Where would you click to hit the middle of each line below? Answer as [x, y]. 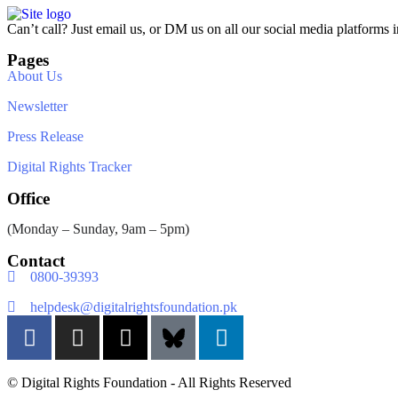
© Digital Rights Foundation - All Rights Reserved [149, 382]
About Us [35, 76]
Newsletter [37, 106]
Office [28, 199]
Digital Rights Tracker [69, 167]
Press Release [45, 136]
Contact [36, 261]
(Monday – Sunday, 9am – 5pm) [98, 229]
